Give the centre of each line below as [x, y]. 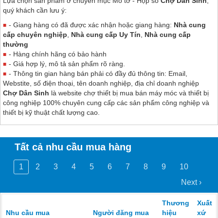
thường [16, 44]
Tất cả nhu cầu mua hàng [73, 147]
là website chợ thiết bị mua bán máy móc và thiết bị [129, 93]
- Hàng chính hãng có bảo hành [58, 54]
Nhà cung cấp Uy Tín [106, 34]
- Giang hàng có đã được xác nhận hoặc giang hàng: [91, 25]
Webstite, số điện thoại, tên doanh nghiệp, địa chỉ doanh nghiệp [101, 83]
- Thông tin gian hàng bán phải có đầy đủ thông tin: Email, [98, 73]
